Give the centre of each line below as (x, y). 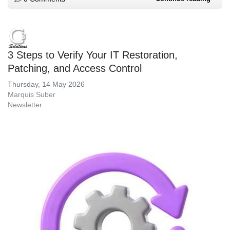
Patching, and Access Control (75, 69)
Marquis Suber (32, 95)
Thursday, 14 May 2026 (46, 84)
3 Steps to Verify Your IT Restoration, (93, 55)
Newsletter (25, 105)
